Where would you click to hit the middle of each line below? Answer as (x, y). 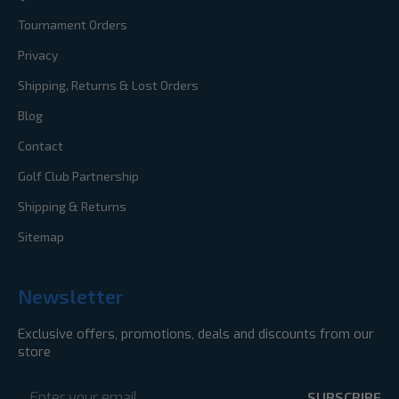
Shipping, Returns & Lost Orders (108, 85)
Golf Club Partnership (78, 176)
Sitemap (41, 237)
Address (42, 389)
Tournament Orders (73, 25)
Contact (41, 146)
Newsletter (71, 296)
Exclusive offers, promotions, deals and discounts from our (196, 334)
